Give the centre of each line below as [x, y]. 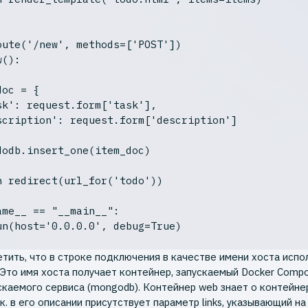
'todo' [132, 181]
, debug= [126, 226]
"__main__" [83, 211]
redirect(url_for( [58, 181]
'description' [191, 120]
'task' [126, 105]
